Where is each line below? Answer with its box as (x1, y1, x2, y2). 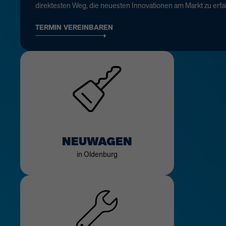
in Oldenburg (76, 149, 118, 159)
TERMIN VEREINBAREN (35, 23, 113, 33)
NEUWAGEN (62, 134, 132, 149)
